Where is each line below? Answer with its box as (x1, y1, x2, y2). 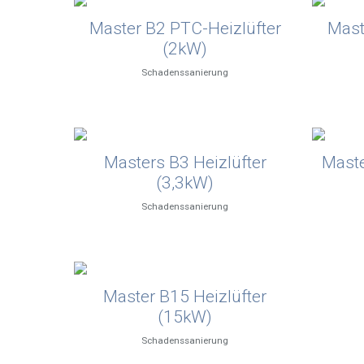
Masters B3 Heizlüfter (103, 153, 266, 173)
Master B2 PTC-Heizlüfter (89, 19, 281, 39)
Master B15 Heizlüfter (103, 287, 267, 307)
